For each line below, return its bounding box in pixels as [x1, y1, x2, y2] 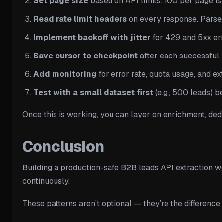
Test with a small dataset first [33, 87, 153, 98]
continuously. [22, 176, 70, 187]
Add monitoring [33, 69, 97, 80]
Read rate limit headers [33, 14, 127, 25]
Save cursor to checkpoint [33, 51, 138, 61]
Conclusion [22, 136, 104, 157]
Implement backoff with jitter [33, 32, 151, 43]
